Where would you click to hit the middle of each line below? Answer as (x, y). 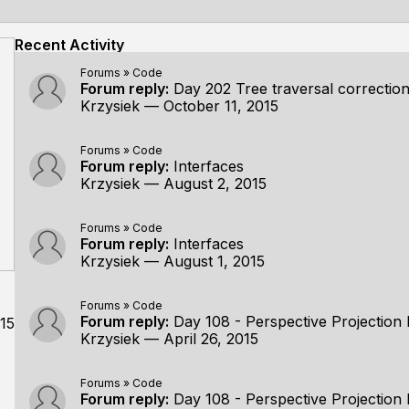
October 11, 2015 (221, 106)
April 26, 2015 (211, 339)
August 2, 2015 (215, 184)
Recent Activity (69, 45)
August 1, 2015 (214, 261)
